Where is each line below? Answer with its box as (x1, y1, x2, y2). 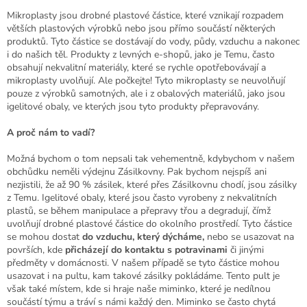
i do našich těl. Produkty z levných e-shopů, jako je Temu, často (7, 47, 275, 61)
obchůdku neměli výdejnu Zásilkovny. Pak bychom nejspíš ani (7, 164, 267, 178)
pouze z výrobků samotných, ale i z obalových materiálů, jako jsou (7, 86, 285, 100)
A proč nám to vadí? (7, 125, 97, 139)
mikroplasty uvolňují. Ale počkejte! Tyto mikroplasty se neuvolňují (7, 73, 285, 87)
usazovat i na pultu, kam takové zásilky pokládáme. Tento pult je (7, 269, 280, 282)
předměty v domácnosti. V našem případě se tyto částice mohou (7, 256, 280, 269)
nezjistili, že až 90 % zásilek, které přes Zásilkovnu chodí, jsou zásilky (7, 177, 297, 191)
